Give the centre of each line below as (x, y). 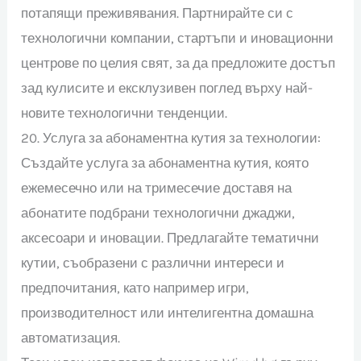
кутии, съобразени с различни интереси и (153, 262)
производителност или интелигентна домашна (168, 312)
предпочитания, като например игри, (135, 287)
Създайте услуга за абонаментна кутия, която (165, 162)
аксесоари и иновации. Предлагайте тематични (170, 237)
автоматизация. (71, 337)
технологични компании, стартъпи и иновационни (178, 37)
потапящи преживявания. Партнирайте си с (158, 12)
